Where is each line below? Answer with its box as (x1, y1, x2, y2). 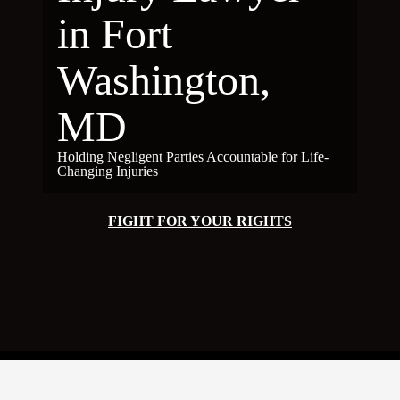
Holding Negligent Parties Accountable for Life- (57, 149, 329, 165)
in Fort (57, 10, 172, 58)
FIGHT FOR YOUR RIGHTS (108, 213, 292, 229)
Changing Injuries (57, 163, 158, 179)
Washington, (57, 56, 271, 104)
